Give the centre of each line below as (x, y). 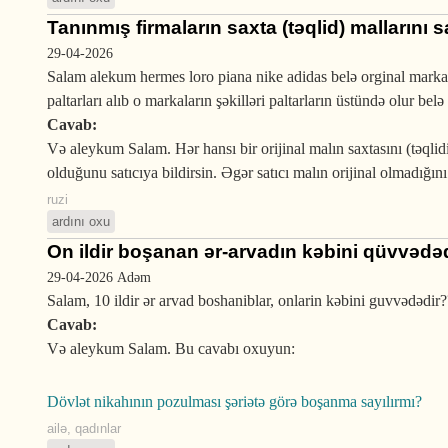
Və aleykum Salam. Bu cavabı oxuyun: (171, 348)
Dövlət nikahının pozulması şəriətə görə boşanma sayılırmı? (234, 401)
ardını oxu (81, 221)
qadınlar (98, 428)
